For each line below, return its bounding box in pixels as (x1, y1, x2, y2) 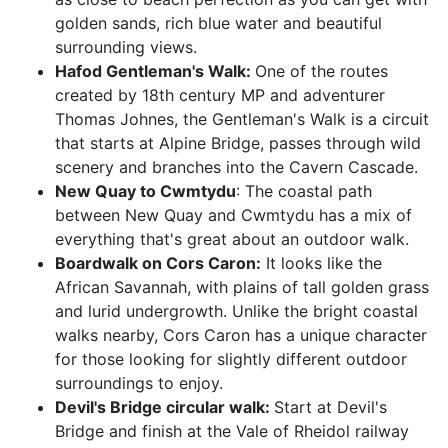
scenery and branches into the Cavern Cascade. (55, 157, 418, 178)
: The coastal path (236, 181, 372, 202)
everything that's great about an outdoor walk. (55, 229, 409, 250)
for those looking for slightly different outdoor (55, 349, 407, 370)
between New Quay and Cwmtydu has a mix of (55, 205, 412, 226)
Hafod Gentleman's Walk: (55, 61, 255, 82)
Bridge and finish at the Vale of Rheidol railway (55, 421, 409, 442)
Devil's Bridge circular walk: (55, 397, 274, 418)
